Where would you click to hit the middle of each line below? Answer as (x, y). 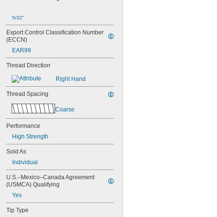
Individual (25, 162)
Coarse (65, 109)
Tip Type (17, 210)
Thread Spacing (27, 94)
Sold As (16, 152)
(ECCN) (17, 40)
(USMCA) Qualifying (33, 185)
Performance (23, 126)
